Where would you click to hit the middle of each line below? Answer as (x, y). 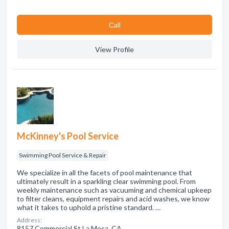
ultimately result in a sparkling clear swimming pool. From (106, 181)
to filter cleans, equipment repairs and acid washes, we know (113, 199)
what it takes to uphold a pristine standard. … (89, 207)
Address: (29, 220)
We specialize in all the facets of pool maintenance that (105, 173)
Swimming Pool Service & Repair (63, 155)
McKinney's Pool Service (68, 136)
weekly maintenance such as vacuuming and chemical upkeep (114, 190)
